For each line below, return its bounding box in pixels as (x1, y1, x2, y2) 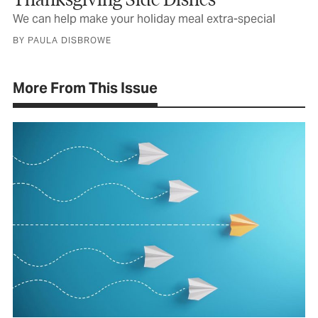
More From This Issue (13, 79, 158, 98)
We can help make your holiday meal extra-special (13, 11, 275, 27)
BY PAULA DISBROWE (13, 35, 111, 46)
